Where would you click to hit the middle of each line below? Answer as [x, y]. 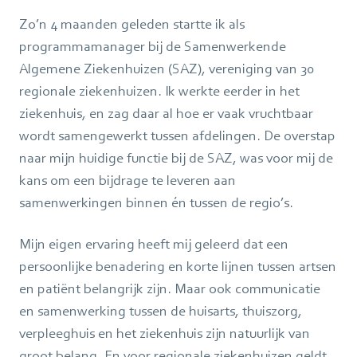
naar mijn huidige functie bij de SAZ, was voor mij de [176, 157]
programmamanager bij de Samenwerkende [153, 46]
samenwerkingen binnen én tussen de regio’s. [156, 202]
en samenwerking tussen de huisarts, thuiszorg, [161, 310]
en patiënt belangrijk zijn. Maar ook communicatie [170, 288]
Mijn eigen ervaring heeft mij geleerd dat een [154, 243]
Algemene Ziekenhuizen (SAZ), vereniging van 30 [167, 68]
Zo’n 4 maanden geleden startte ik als [132, 24]
